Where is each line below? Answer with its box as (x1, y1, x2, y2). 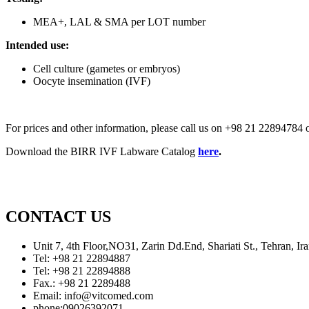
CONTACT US (6, 208, 111, 226)
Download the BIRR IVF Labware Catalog (6, 146, 198, 158)
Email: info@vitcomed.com (33, 290, 153, 302)
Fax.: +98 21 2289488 (33, 277, 130, 290)
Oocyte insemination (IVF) (33, 75, 150, 88)
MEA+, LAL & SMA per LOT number (33, 16, 206, 28)
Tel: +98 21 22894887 (33, 252, 130, 265)
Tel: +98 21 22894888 (33, 265, 130, 277)
